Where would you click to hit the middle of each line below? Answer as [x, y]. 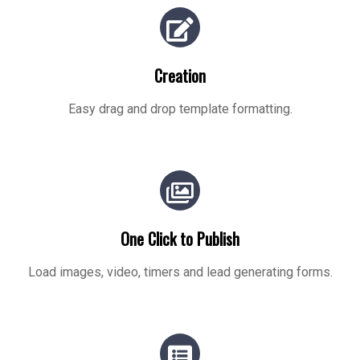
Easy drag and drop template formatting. [180, 109]
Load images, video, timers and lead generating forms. [180, 272]
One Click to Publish [180, 239]
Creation [180, 76]
